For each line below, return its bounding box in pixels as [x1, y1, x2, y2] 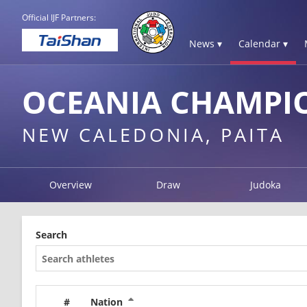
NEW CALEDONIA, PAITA [22, 122, 284, 147]
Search [36, 228, 67, 241]
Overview [49, 178, 93, 191]
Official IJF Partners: [22, 12, 96, 23]
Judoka [250, 178, 282, 191]
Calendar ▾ [238, 37, 288, 50]
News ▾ [189, 37, 222, 50]
